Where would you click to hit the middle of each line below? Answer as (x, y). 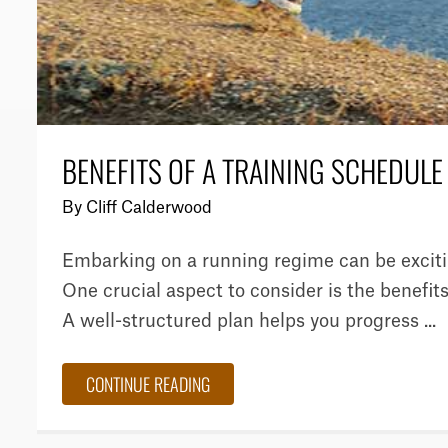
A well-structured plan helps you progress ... (249, 321)
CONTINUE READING (148, 384)
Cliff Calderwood (149, 208)
